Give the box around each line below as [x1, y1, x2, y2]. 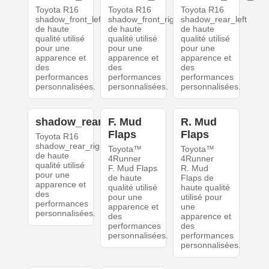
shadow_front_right [107, 14, 181, 25]
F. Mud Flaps [107, 163, 157, 174]
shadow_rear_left [181, 14, 247, 25]
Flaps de [181, 173, 214, 183]
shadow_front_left [35, 14, 103, 25]
